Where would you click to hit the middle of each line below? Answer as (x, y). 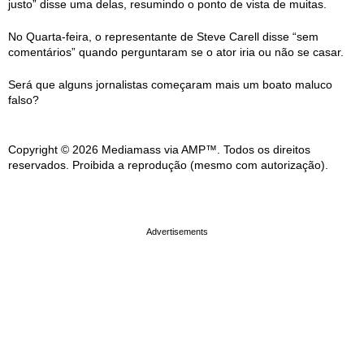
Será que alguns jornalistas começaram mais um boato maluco (170, 84)
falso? (24, 100)
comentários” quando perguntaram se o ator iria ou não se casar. (176, 52)
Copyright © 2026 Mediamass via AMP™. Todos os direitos (159, 149)
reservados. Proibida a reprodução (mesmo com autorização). (168, 165)
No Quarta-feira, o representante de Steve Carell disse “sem (163, 37)
